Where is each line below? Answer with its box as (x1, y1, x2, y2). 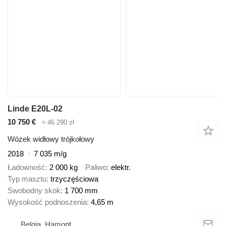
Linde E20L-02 (8, 104, 63, 113)
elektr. (111, 162, 131, 172)
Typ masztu (8, 174, 46, 183)
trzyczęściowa (50, 174, 98, 183)
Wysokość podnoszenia (8, 197, 87, 206)
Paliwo (85, 162, 107, 172)
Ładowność (8, 162, 45, 172)
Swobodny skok (8, 186, 61, 195)
